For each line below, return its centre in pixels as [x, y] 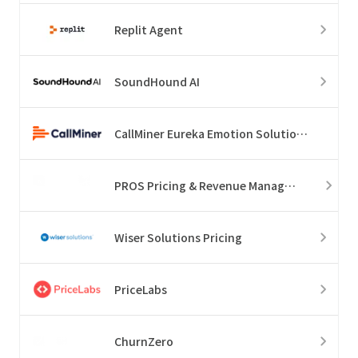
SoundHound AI [157, 81]
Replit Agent [149, 29]
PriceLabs [141, 289]
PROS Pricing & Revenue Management [290, 185]
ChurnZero [144, 341]
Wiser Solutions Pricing [178, 237]
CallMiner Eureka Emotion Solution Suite [302, 133]
